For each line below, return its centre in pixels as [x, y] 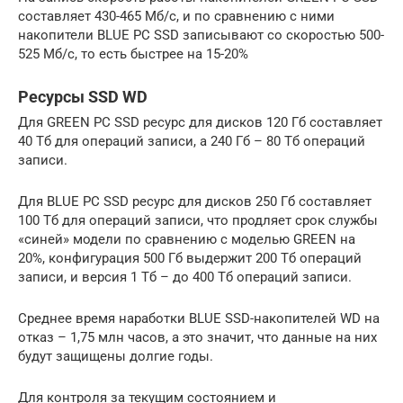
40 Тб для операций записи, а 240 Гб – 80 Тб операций [192, 141]
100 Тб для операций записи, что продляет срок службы [198, 220]
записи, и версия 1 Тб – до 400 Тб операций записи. [185, 277]
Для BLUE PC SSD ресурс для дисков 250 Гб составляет [195, 201]
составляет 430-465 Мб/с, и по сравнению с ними [176, 16]
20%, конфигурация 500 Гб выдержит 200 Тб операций [190, 258]
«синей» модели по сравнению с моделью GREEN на [187, 239]
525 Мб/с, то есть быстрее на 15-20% [133, 54]
